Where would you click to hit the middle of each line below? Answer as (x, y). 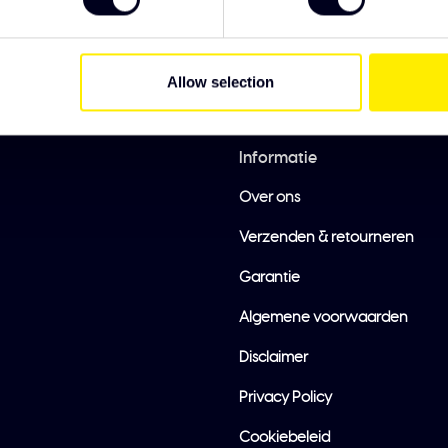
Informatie (278, 158)
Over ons (269, 197)
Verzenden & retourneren (326, 237)
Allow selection (221, 82)
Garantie (269, 277)
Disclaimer (273, 357)
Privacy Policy (285, 397)
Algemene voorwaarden (323, 317)
